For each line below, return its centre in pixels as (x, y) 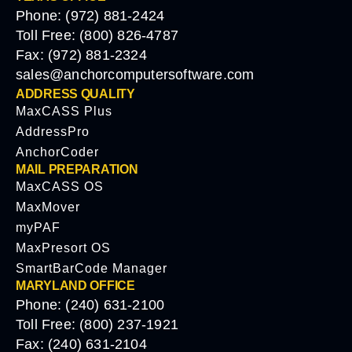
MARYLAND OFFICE (75, 286)
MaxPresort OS (63, 248)
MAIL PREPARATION (77, 170)
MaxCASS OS (60, 187)
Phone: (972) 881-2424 (90, 16)
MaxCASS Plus (64, 112)
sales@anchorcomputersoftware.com (135, 75)
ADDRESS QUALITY (75, 94)
